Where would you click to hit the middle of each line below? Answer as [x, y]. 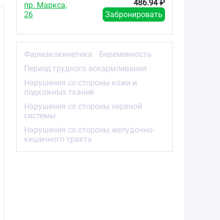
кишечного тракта [58, 139]
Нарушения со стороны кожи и [81, 82]
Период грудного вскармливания [86, 68]
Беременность [126, 54]
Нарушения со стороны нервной [83, 106]
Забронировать [134, 14]
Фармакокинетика [58, 54]
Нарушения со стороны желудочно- [89, 130]
